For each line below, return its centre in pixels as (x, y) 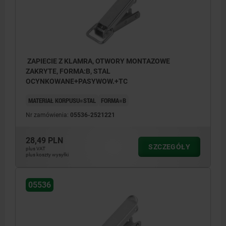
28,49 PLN (44, 140)
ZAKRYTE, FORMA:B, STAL (68, 71)
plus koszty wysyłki (47, 154)
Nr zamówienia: (48, 115)
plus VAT (36, 148)
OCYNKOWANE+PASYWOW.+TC (77, 81)
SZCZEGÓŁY (169, 147)
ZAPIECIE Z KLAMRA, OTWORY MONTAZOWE (98, 61)
